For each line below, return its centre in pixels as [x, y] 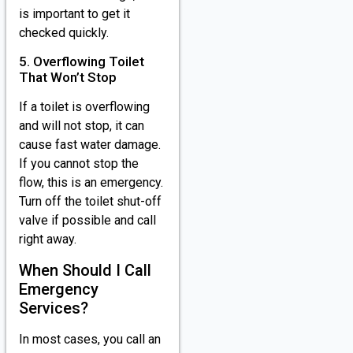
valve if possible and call [87, 221]
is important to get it [74, 14]
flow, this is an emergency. [91, 183]
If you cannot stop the [79, 164]
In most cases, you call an [90, 339]
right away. [48, 240]
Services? [54, 308]
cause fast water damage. [90, 145]
